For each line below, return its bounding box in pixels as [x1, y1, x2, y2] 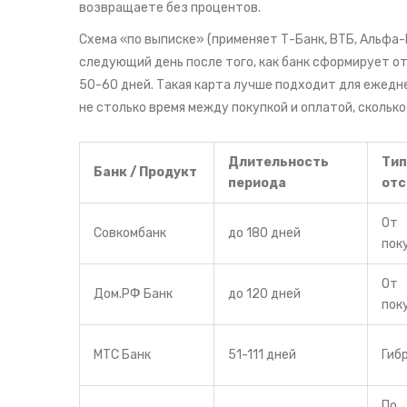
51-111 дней [228, 347, 296, 363]
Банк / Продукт [94, 164, 197, 181]
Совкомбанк [94, 225, 166, 242]
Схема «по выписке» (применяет [79, 32, 281, 48]
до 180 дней [228, 225, 301, 242]
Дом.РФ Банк [94, 286, 173, 303]
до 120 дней [228, 286, 301, 303]
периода [228, 175, 286, 192]
